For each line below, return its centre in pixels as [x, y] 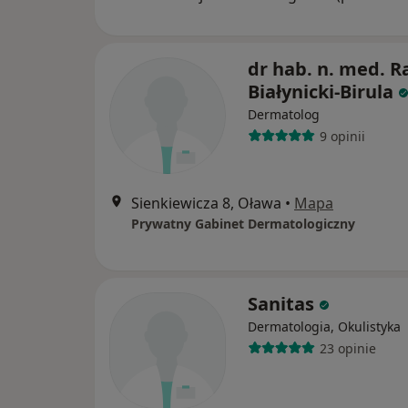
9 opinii [342, 136]
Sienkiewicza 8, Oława [206, 204]
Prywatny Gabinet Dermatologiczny [243, 224]
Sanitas [283, 304]
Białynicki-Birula [321, 92]
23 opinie [347, 348]
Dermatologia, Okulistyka [324, 327]
